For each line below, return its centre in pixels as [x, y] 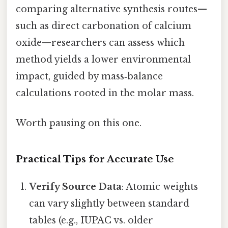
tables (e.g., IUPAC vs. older [91, 220]
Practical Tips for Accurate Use [95, 159]
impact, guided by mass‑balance [89, 76]
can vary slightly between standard [109, 203]
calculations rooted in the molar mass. [105, 93]
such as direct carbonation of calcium [104, 26]
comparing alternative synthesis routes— [111, 9]
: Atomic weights [160, 187]
